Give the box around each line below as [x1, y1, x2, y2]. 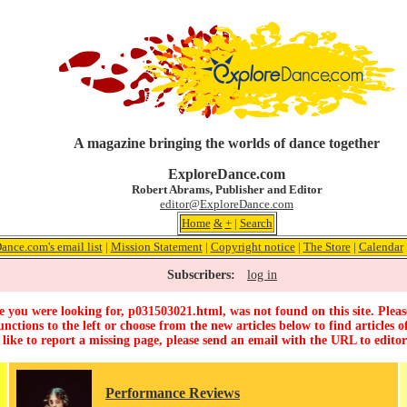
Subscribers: [167, 268, 235, 282]
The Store [303, 240, 351, 253]
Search [239, 216, 273, 230]
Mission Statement [110, 240, 203, 253]
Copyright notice [210, 240, 295, 253]
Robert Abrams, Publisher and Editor [131, 183, 323, 196]
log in [247, 268, 277, 282]
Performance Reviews [105, 384, 240, 402]
